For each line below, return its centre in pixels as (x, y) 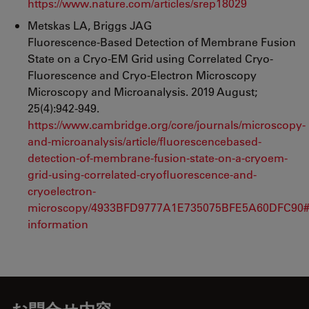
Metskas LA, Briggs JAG (90, 25)
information (58, 224)
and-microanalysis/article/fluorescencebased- (144, 141)
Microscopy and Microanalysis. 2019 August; (142, 91)
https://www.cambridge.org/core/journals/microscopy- (167, 124)
